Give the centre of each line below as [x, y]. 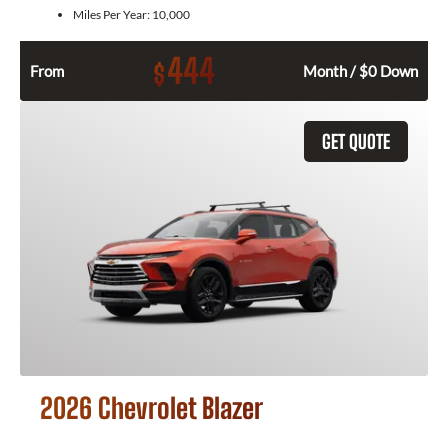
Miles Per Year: [112, 15]
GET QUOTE [356, 142]
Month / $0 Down [360, 71]
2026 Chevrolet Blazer [151, 408]
